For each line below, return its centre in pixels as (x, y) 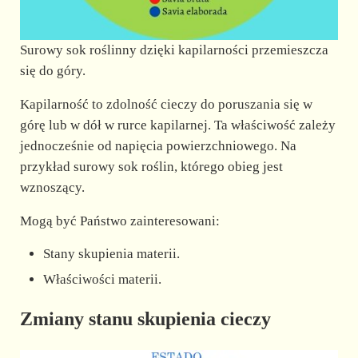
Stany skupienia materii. (112, 254)
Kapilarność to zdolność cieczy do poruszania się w (166, 105)
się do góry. (52, 71)
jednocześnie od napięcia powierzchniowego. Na (158, 146)
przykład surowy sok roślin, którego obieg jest (151, 167)
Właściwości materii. (103, 279)
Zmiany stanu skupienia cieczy (145, 319)
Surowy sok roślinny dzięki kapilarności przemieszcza (174, 50)
